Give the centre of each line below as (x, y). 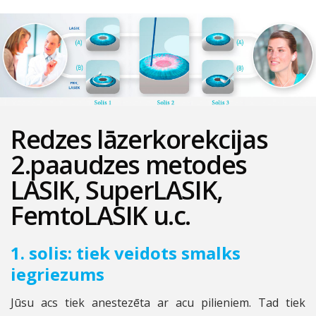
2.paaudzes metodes (129, 164)
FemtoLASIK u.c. (101, 215)
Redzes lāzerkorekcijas (139, 139)
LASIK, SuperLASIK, (117, 190)
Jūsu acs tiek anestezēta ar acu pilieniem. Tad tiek (158, 302)
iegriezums (57, 274)
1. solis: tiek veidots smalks (126, 253)
